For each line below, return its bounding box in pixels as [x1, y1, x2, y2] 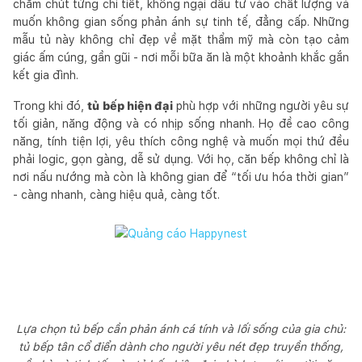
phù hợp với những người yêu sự [172, 99, 350, 112]
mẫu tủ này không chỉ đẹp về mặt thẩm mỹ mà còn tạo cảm [13, 32, 349, 46]
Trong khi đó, [13, 99, 88, 112]
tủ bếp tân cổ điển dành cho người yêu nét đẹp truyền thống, [19, 339, 343, 353]
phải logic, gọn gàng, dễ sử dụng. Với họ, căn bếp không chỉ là [13, 152, 349, 166]
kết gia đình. [13, 68, 78, 82]
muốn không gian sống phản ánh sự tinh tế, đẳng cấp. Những [13, 15, 349, 28]
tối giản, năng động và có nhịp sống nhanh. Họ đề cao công [13, 116, 349, 130]
